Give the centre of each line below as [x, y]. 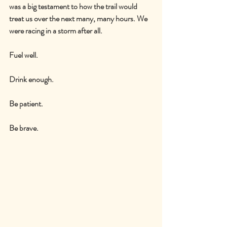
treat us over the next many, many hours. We [79, 18]
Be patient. [26, 103]
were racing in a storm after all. [56, 30]
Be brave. [24, 128]
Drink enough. [31, 79]
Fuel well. [24, 55]
